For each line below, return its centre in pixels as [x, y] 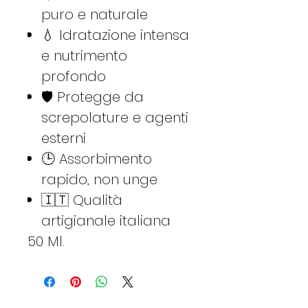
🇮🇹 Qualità [82, 200]
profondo [74, 76]
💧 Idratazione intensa [115, 35]
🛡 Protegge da [92, 97]
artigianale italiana [106, 220]
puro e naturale [95, 14]
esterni [64, 138]
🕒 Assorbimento [97, 158]
